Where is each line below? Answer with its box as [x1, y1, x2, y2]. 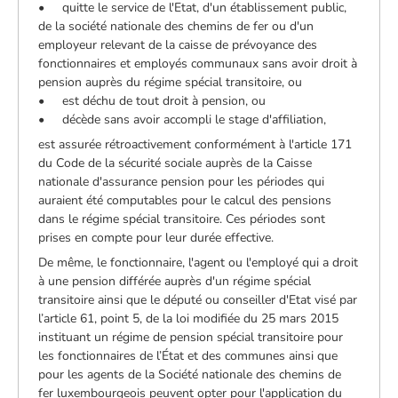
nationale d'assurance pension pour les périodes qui [38, 172, 325, 190]
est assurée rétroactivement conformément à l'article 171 [38, 135, 353, 153]
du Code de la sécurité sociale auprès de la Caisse [38, 154, 313, 171]
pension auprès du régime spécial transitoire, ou [38, 73, 303, 91]
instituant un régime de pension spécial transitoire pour [38, 328, 344, 346]
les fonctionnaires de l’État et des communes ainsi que [38, 346, 338, 364]
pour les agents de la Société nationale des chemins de [38, 365, 342, 383]
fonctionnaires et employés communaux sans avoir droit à [38, 54, 358, 72]
